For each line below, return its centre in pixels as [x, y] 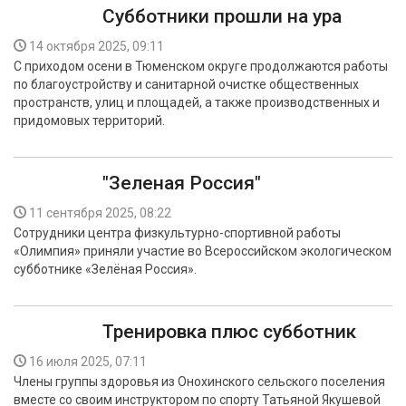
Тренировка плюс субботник [229, 332]
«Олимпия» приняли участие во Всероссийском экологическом [203, 251]
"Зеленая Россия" [182, 183]
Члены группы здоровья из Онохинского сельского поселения [199, 382]
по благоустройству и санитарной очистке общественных [186, 84]
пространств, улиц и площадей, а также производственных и [197, 102]
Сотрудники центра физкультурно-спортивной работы [177, 233]
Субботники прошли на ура [222, 16]
